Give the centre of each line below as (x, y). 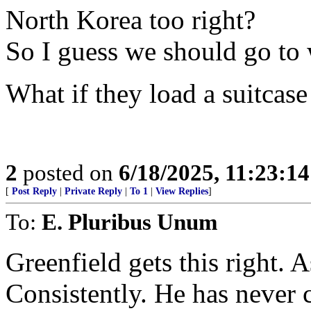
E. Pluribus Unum (129, 222)
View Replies (182, 191)
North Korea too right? (131, 20)
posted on (68, 173)
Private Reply (93, 191)
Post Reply (34, 191)
